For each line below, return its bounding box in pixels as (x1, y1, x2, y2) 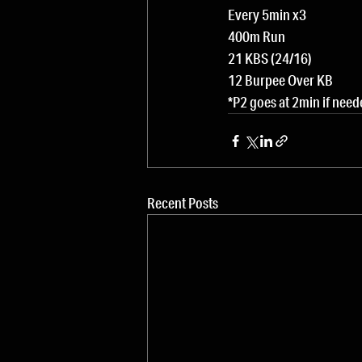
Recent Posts (147, 194, 218, 212)
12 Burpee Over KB (228, 71, 333, 89)
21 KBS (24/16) (228, 49, 312, 67)
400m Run (228, 27, 285, 45)
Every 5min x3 (228, 6, 306, 23)
